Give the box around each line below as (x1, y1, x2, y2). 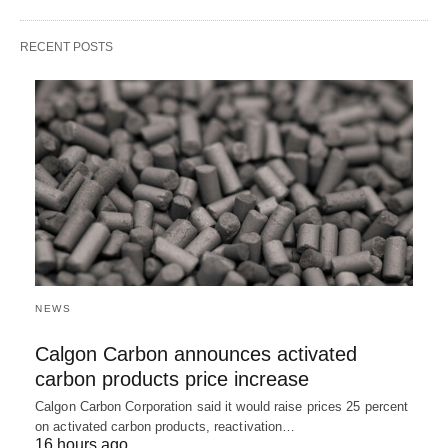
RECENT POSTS (20, 40, 113, 55)
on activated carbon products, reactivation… (35, 418, 296, 434)
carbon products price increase (35, 367, 309, 390)
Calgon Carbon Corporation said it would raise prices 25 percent (35, 398, 409, 414)
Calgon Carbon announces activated (35, 342, 357, 365)
